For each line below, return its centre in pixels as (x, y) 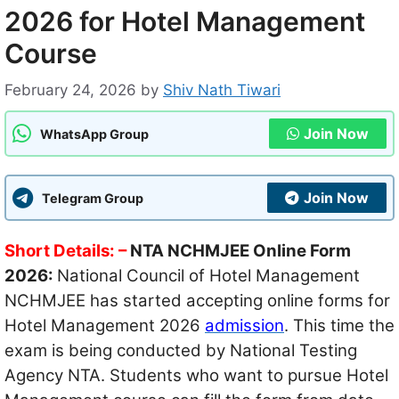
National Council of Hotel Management (208, 276)
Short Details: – (65, 251)
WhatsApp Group (94, 134)
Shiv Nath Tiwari (222, 90)
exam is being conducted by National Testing (181, 351)
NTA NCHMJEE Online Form (239, 251)
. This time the (339, 326)
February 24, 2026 (70, 90)
